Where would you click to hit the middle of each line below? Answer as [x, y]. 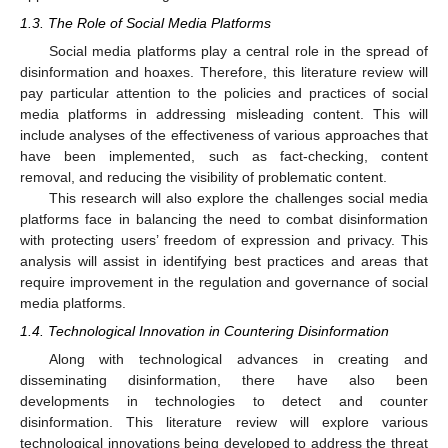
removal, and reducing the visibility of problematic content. [203, 176]
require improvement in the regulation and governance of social [224, 281]
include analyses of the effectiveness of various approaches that [224, 134]
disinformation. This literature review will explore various [224, 421]
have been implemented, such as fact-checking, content [224, 155]
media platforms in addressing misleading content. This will [224, 113]
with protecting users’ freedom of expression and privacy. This [224, 239]
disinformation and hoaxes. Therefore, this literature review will [224, 71]
